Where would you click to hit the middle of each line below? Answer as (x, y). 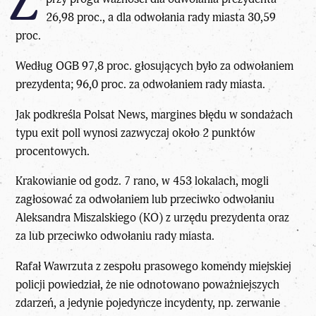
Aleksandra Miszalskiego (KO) (90, 218)
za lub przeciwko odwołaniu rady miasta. (115, 236)
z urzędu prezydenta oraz (226, 218)
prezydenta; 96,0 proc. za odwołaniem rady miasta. (141, 84)
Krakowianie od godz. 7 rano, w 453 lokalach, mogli (142, 181)
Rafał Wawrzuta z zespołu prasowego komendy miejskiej (154, 267)
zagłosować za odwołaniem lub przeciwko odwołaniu (145, 200)
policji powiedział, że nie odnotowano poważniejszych (148, 285)
